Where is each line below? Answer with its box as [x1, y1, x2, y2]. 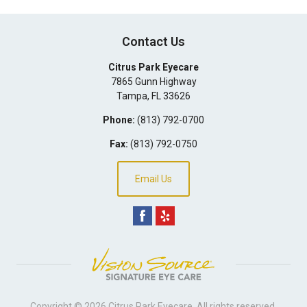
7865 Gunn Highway [110, 75, 197, 87]
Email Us [135, 173, 172, 184]
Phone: [103, 114, 135, 125]
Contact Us [122, 34, 185, 49]
